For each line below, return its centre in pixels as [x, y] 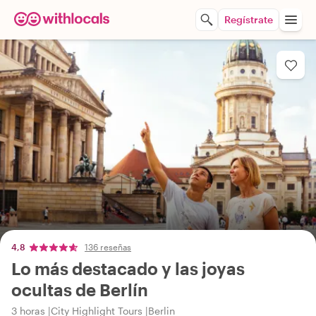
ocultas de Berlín [80, 290]
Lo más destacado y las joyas [128, 268]
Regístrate [249, 19]
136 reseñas [108, 247]
